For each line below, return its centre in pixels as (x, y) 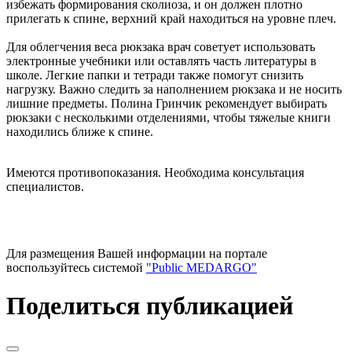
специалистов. (45, 186)
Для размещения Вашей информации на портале (137, 253)
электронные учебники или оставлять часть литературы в (161, 60)
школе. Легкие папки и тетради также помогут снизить (155, 75)
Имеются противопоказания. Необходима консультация (155, 172)
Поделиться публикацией (150, 306)
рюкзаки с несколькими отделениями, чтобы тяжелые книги (169, 117)
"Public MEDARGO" (202, 267)
